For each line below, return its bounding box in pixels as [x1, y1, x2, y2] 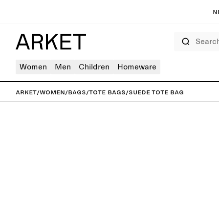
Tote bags [89, 88, 126, 96]
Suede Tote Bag [129, 88, 184, 96]
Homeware [117, 63, 156, 71]
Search [174, 32, 189, 37]
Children [79, 63, 109, 71]
